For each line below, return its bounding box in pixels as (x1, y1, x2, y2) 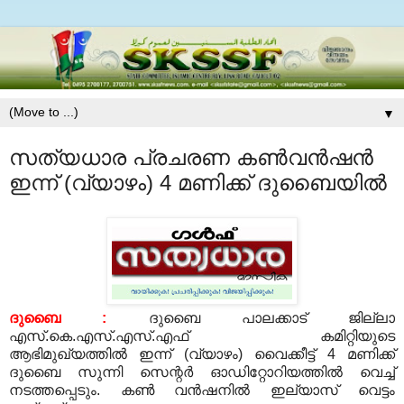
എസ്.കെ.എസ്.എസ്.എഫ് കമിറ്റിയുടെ (9, 328, 395, 344)
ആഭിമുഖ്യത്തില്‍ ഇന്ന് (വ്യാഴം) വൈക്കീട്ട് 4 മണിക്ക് (9, 346, 395, 363)
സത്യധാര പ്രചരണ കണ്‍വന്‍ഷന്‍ (9, 145, 373, 170)
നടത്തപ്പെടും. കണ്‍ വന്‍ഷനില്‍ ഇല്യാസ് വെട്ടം (9, 382, 395, 399)
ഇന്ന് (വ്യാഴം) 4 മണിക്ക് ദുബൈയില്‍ (9, 170, 387, 196)
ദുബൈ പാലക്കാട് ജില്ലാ (106, 310, 395, 326)
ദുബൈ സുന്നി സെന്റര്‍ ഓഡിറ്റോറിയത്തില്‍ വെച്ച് (9, 364, 395, 381)
